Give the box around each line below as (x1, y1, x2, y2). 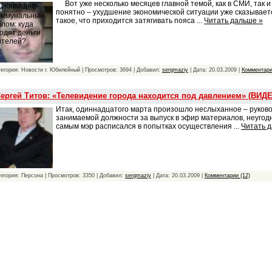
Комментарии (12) (205, 172, 250, 178)
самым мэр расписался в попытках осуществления (56, 121, 234, 131)
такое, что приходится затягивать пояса (56, 16, 197, 25)
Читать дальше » (204, 16, 263, 25)
